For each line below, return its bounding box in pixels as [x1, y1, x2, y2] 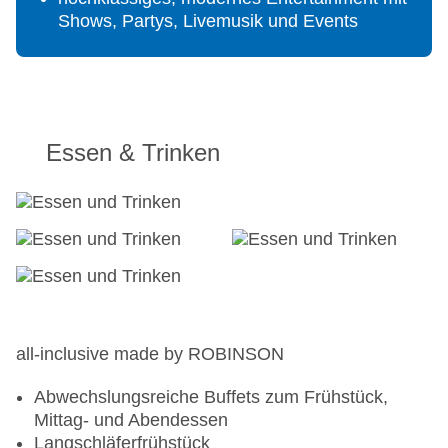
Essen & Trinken [46, 139, 220, 167]
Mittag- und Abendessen [34, 410, 228, 431]
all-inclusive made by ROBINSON [16, 344, 284, 365]
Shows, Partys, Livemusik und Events [58, 11, 358, 32]
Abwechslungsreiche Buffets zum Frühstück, [34, 387, 388, 408]
